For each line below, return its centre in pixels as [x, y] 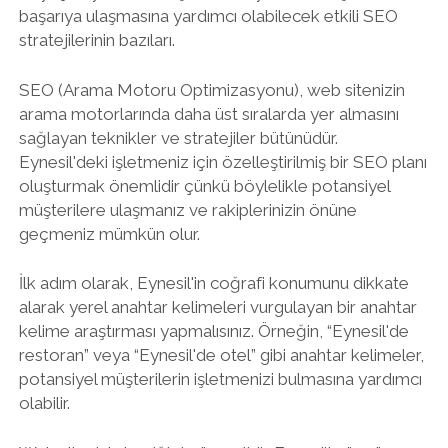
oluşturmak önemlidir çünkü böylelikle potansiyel [204, 185]
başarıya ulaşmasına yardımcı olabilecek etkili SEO [208, 16]
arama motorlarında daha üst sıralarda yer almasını [208, 113]
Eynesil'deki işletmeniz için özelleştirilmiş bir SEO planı [222, 161]
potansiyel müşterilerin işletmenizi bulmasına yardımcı [220, 379]
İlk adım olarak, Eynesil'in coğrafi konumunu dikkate [213, 283]
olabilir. [44, 403]
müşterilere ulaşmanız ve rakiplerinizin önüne [187, 209]
